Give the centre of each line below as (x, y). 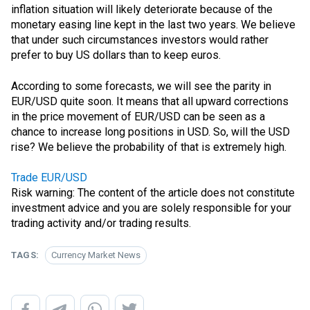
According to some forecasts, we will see (113, 86)
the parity (238, 86)
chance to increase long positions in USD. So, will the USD (151, 131)
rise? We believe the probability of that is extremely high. (149, 147)
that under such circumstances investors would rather (140, 40)
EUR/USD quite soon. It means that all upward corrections (150, 101)
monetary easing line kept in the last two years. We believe (153, 25)
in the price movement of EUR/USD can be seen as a (138, 116)
